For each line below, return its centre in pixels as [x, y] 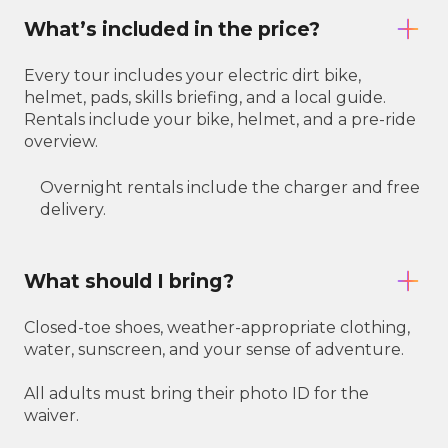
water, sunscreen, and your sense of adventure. [214, 350]
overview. [61, 142]
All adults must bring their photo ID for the [196, 394]
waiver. [51, 416]
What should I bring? [129, 280]
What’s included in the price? [172, 28]
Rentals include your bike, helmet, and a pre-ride [220, 120]
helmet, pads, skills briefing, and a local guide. [205, 98]
